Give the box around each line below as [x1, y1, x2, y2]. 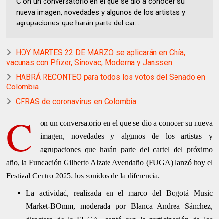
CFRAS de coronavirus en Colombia [16, 97, 137, 107]
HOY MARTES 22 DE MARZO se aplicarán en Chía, [16, 48, 186, 58]
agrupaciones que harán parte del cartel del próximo [40, 145, 213, 154]
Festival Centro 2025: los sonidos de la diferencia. [6, 172, 160, 180]
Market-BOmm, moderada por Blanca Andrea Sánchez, [26, 202, 213, 211]
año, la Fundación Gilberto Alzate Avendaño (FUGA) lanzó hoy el [6, 158, 213, 167]
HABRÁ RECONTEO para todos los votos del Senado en [16, 72, 206, 82]
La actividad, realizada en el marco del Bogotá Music [26, 189, 213, 197]
